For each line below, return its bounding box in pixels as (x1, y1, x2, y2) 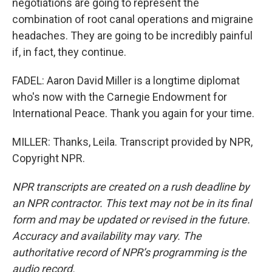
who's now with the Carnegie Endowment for (12, 90, 227, 103)
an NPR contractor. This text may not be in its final (12, 197, 251, 209)
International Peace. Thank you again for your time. (12, 107, 254, 120)
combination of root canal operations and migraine (12, 13, 253, 25)
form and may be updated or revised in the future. (12, 213, 250, 226)
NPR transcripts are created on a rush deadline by (12, 180, 250, 193)
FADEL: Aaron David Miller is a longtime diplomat (12, 74, 240, 87)
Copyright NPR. (12, 152, 85, 165)
